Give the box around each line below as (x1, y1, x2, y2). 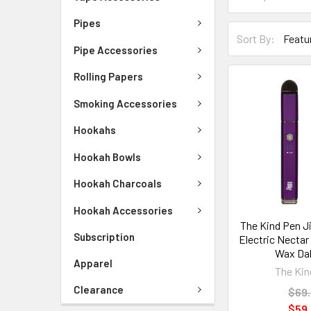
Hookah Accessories (74, 203, 173, 217)
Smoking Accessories (74, 96, 177, 110)
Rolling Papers (74, 70, 143, 83)
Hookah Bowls (74, 150, 141, 163)
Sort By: (237, 32, 276, 46)
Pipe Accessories (74, 43, 158, 56)
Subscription (74, 230, 135, 243)
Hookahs (74, 124, 116, 136)
